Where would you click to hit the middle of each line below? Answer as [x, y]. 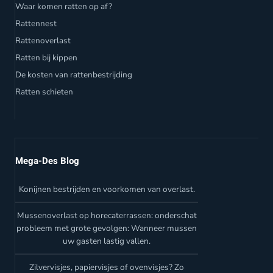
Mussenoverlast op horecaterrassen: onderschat [107, 216]
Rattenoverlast [43, 41]
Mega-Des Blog [47, 161]
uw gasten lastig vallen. [107, 241]
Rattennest [36, 24]
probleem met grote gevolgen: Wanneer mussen [107, 229]
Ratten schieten [44, 92]
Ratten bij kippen [46, 58]
